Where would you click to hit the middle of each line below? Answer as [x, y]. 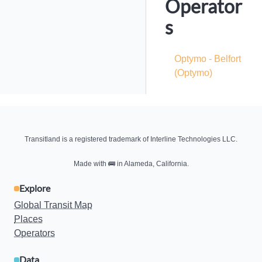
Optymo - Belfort [208, 59]
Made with [91, 164]
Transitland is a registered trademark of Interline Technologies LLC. [131, 139]
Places [28, 219]
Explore [35, 188]
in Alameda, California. [152, 164]
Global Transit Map [53, 205]
